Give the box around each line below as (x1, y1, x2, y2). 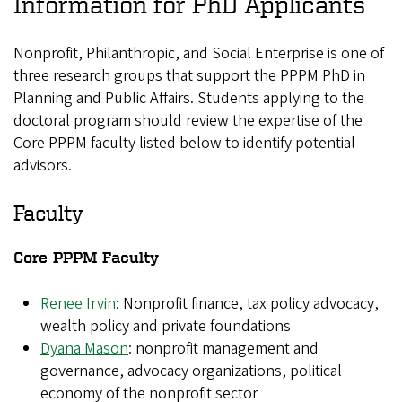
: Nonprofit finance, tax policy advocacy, (116, 293, 379, 315)
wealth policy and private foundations (40, 315, 291, 337)
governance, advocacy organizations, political (40, 360, 342, 382)
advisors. (13, 154, 72, 177)
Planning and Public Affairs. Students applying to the (13, 87, 364, 109)
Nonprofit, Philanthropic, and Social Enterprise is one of (13, 42, 384, 65)
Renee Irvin (40, 293, 116, 315)
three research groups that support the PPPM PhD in (13, 65, 365, 87)
